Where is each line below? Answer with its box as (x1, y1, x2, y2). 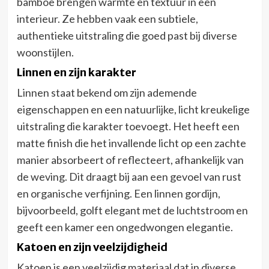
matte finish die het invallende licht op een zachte (16, 136, 246, 150)
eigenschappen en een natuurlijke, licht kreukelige (16, 102, 250, 116)
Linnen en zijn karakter (16, 65, 136, 79)
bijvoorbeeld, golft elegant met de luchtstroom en (16, 203, 248, 217)
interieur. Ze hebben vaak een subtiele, (16, 11, 198, 25)
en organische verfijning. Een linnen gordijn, (16, 186, 220, 200)
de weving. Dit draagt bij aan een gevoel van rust (16, 169, 241, 183)
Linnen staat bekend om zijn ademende (16, 85, 197, 99)
